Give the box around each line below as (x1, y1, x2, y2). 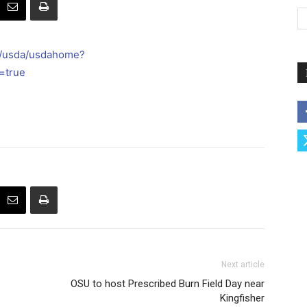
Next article (221, 260, 265, 269)
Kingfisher (220, 292, 265, 304)
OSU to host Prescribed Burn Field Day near (71, 278, 265, 290)
